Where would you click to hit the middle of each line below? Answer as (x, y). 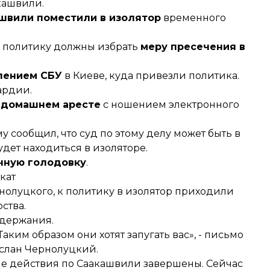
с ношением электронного (170, 105)
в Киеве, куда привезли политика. (151, 76)
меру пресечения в (193, 47)
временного (193, 18)
